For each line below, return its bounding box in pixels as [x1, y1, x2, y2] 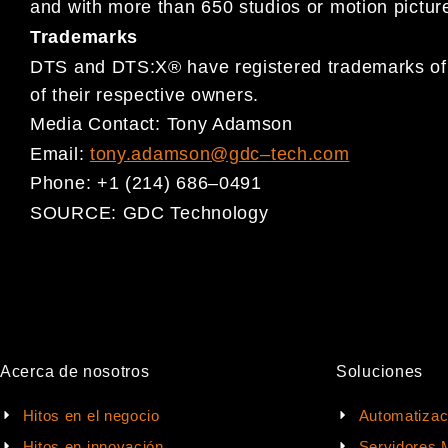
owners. [191, 84, 259, 105]
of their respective [30, 84, 191, 105]
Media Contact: [30, 114, 167, 135]
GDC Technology [122, 202, 275, 223]
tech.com [270, 143, 350, 164]
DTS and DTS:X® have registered [30, 56, 322, 77]
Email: [30, 143, 90, 164]
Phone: [30, 173, 97, 194]
